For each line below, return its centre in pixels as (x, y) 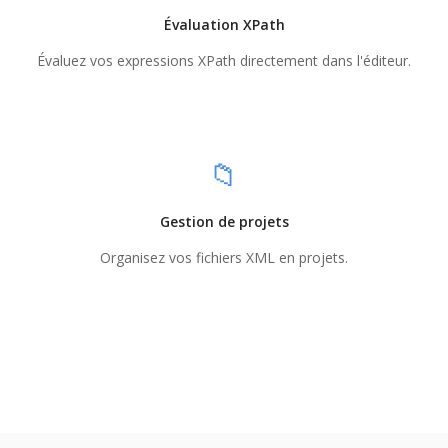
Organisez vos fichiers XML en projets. (224, 258)
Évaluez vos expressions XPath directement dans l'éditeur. (224, 61)
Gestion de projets (224, 222)
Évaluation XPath (224, 25)
